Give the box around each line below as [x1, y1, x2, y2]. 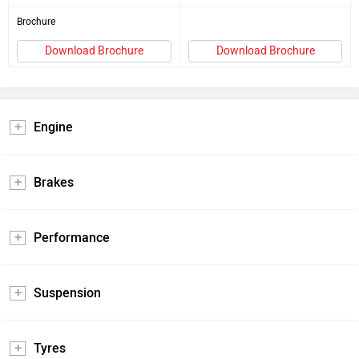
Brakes [34, 174, 74, 190]
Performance [34, 229, 110, 245]
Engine [34, 119, 73, 135]
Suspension [34, 284, 101, 301]
